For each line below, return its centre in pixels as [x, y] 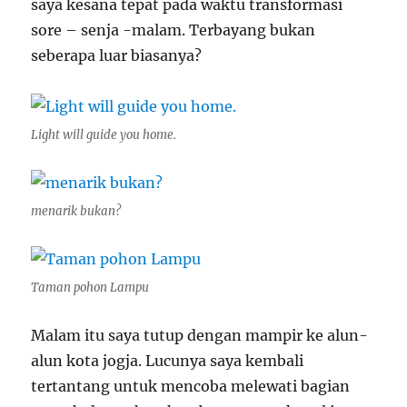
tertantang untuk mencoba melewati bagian [191, 386]
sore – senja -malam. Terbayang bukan [174, 30]
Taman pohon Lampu [90, 287]
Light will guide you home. [104, 134]
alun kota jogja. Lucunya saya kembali [168, 360]
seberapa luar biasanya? [117, 55]
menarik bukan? [76, 211]
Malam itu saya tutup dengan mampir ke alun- [200, 335]
